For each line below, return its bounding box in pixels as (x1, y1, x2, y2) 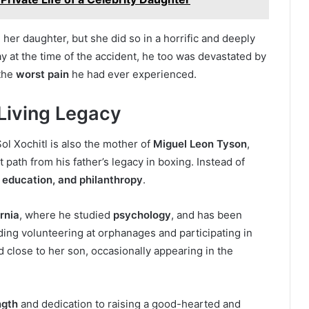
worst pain (16, 67, 69, 81)
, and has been (171, 208, 242, 222)
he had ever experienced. (69, 67, 197, 81)
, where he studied (19, 208, 113, 222)
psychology (113, 208, 171, 222)
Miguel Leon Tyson (153, 137, 247, 151)
